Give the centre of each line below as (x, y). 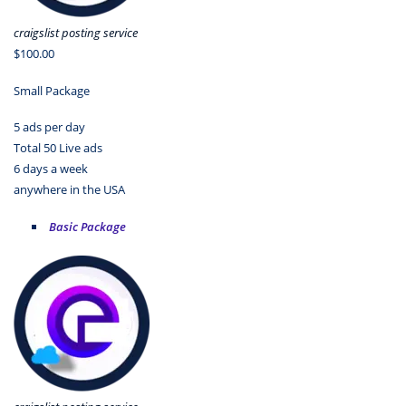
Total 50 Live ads (58, 148)
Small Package (52, 90)
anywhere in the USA (69, 190)
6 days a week (51, 169)
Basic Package (87, 226)
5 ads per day (49, 127)
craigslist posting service (76, 33)
